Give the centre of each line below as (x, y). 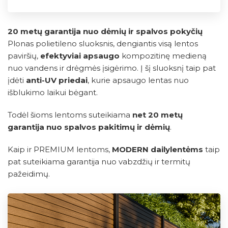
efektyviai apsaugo (80, 56)
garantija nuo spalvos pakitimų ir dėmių (89, 127)
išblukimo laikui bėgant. (53, 93)
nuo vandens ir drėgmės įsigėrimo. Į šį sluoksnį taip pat (112, 68)
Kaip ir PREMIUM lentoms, (60, 150)
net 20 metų (158, 115)
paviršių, (24, 56)
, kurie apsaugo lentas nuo (138, 80)
